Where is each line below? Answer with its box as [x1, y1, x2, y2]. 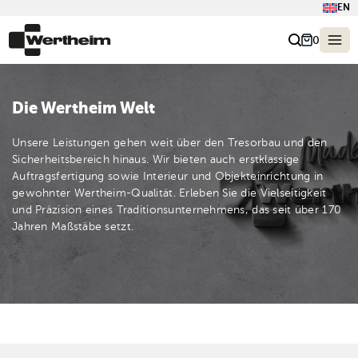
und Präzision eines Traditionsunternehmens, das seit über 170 [12, 205, 342, 216]
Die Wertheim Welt [12, 101, 155, 117]
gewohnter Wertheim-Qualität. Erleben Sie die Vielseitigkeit [12, 188, 327, 199]
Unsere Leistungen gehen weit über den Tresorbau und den [12, 137, 328, 149]
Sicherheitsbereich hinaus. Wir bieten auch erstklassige [12, 154, 300, 165]
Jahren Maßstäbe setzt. [12, 221, 134, 233]
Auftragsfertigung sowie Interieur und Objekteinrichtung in [12, 171, 324, 182]
